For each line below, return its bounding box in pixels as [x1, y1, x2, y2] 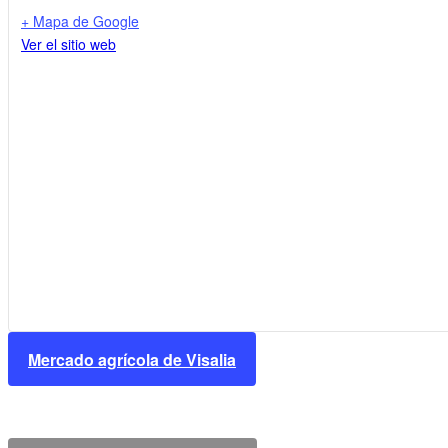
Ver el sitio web [21, 34, 116, 55]
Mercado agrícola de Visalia [28, 347, 236, 371]
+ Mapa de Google [21, 11, 139, 32]
